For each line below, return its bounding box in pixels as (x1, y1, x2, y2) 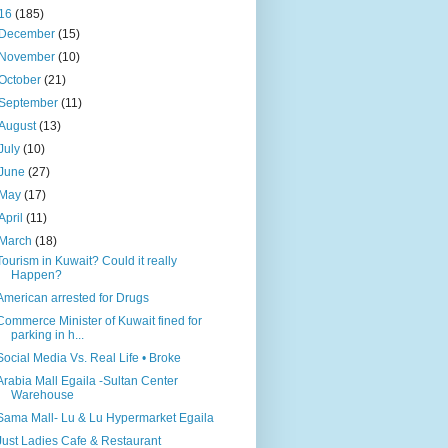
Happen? (10, 268, 62, 283)
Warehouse (10, 388, 74, 403)
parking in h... (10, 328, 84, 343)
